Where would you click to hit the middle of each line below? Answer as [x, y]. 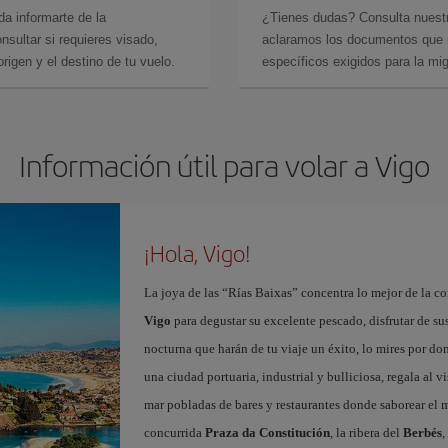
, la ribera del [366, 432]
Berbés [422, 432]
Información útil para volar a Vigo [224, 164]
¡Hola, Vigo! [197, 252]
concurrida [174, 432]
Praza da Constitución [267, 432]
